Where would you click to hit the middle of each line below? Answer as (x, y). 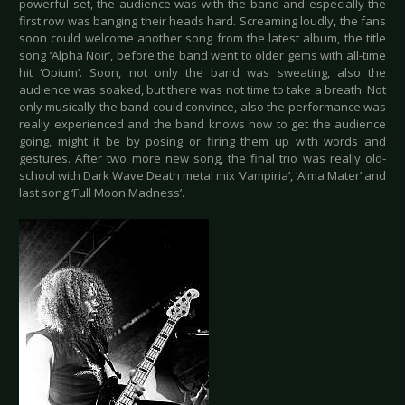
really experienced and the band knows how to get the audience (202, 124)
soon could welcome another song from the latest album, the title (202, 38)
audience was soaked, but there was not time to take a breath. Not (202, 90)
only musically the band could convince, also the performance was (202, 107)
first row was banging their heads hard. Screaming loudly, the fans (202, 21)
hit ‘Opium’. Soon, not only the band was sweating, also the (202, 73)
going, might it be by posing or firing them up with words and (202, 141)
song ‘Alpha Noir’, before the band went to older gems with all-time (202, 56)
